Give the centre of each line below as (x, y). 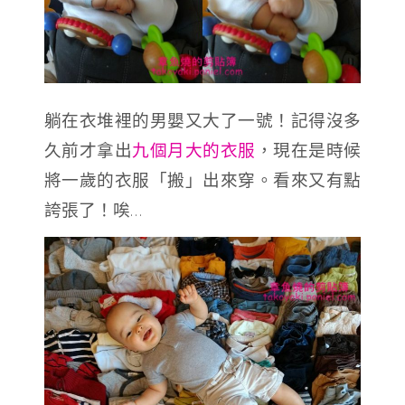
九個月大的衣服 (194, 149)
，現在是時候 (308, 149)
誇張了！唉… (93, 209)
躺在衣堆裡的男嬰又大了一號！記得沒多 (202, 119)
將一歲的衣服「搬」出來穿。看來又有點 (202, 179)
